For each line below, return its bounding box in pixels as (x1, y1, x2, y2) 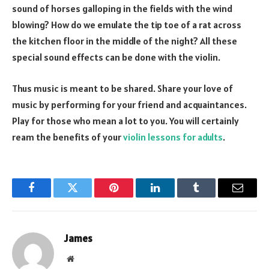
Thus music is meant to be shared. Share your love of (12, 82, 233, 95)
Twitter (71, 191, 103, 202)
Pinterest (113, 191, 151, 202)
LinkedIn (154, 191, 194, 202)
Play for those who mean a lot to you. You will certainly (12, 115, 239, 127)
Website (73, 254, 100, 263)
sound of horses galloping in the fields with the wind (12, 2, 232, 15)
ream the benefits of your (12, 131, 123, 144)
